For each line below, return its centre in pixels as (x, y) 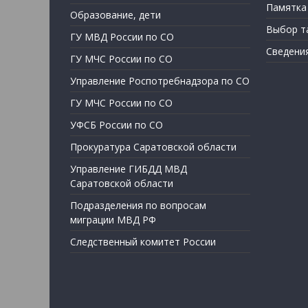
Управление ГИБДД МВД (129, 169)
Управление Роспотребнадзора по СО (160, 81)
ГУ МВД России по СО (122, 37)
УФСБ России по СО (117, 125)
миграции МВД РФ (113, 220)
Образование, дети (115, 15)
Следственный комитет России (143, 242)
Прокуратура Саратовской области (153, 147)
